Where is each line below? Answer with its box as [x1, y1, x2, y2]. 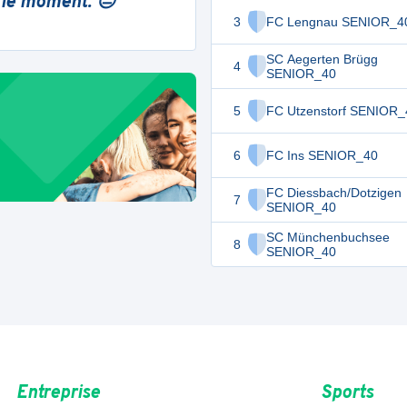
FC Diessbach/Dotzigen [266, 185, 402, 200]
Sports [321, 382, 374, 405]
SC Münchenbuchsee [266, 230, 390, 244]
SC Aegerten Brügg [266, 52, 378, 66]
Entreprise [15, 382, 100, 405]
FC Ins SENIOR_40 [266, 148, 378, 163]
